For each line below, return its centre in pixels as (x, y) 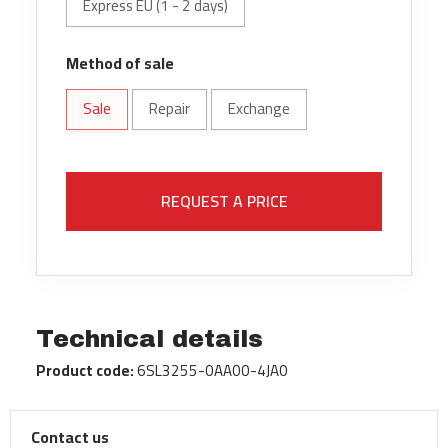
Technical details (149, 339)
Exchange (258, 109)
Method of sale (119, 62)
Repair (169, 109)
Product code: (85, 371)
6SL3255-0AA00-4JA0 (211, 371)
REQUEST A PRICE (224, 201)
